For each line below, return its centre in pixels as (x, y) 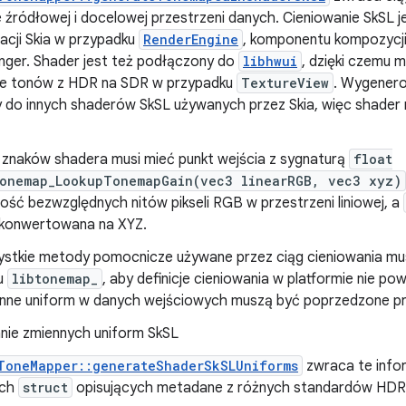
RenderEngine (191, 39)
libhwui (270, 61)
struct (45, 387)
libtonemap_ (55, 279)
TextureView (285, 83)
